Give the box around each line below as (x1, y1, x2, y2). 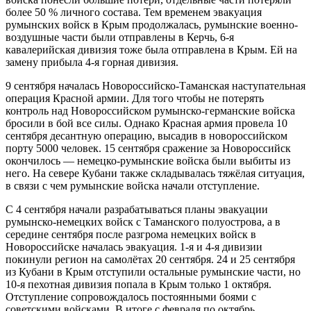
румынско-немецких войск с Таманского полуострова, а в (6, 216, 280, 228)
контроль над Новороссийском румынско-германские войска (6, 105, 295, 117)
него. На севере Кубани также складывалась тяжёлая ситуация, (6, 167, 305, 180)
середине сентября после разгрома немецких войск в (6, 228, 256, 241)
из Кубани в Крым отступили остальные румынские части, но (6, 266, 301, 278)
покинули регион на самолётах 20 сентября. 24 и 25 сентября (6, 253, 295, 266)
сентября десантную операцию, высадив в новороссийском (6, 130, 287, 142)
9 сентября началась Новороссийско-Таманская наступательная (6, 80, 305, 92)
